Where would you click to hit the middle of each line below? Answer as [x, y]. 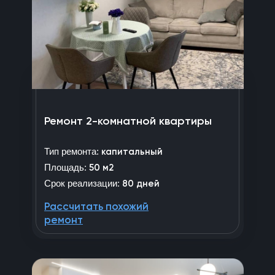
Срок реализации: [82, 183]
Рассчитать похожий [96, 207]
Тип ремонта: [72, 151]
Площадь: [67, 167]
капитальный [131, 152]
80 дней [140, 184]
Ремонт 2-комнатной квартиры [128, 121]
